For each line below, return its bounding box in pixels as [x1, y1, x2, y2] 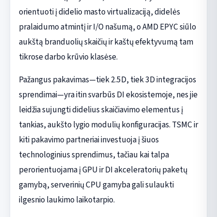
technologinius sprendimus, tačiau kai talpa [18, 148, 169, 161]
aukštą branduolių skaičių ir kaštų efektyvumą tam [18, 35, 193, 48]
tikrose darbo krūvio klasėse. [18, 50, 118, 63]
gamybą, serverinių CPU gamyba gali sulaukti [18, 178, 174, 191]
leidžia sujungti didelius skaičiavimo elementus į [18, 103, 183, 116]
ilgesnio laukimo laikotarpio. [18, 193, 115, 206]
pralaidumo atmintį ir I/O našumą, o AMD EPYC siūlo [18, 20, 196, 33]
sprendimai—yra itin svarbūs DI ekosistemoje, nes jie [18, 88, 198, 101]
